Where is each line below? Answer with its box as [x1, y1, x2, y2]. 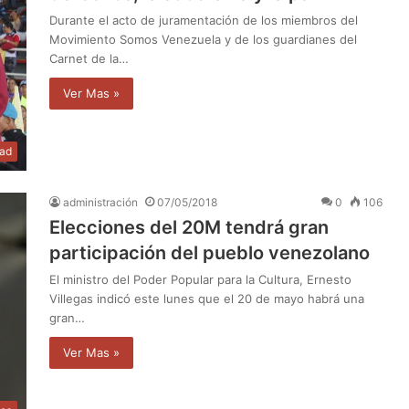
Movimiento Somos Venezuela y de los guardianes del [49, 31, 357, 47]
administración [63, 194, 138, 209]
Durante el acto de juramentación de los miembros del [49, 12, 358, 27]
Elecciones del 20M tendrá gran [49, 215, 329, 238]
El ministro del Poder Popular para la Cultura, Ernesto [49, 271, 351, 287]
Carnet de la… [49, 50, 129, 66]
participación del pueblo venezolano [49, 241, 370, 264]
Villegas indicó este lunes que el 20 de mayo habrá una [49, 290, 364, 306]
